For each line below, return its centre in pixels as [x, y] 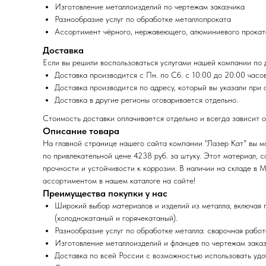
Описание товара [81, 131]
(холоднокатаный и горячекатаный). [116, 218]
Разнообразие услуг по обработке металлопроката [143, 19]
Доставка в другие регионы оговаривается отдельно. [146, 100]
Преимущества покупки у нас [105, 194]
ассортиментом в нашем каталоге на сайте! [119, 181]
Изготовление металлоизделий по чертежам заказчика [150, 7]
